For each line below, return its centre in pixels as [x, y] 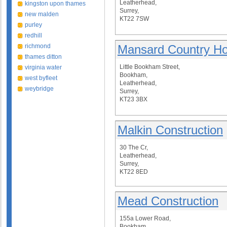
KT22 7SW [134, 19]
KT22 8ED [134, 172]
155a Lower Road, [145, 218]
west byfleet [41, 78]
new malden [42, 14]
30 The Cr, [134, 147]
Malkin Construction [170, 130]
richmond [38, 46]
